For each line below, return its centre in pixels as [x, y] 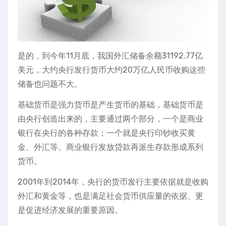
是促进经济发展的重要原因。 [70, 210]
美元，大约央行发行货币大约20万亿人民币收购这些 [111, 70]
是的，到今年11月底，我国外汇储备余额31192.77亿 [110, 55]
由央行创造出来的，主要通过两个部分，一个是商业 [110, 119]
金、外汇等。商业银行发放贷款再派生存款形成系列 [110, 147]
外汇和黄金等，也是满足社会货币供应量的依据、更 [110, 196]
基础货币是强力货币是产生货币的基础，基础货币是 [110, 104]
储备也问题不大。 [50, 84]
